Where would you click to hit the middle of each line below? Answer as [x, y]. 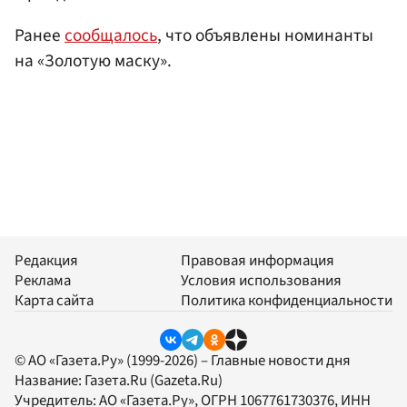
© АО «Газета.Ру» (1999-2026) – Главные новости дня [183, 361]
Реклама [43, 281]
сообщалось [111, 35]
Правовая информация [258, 261]
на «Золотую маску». [93, 60]
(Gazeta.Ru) [185, 381]
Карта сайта [54, 301]
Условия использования [261, 281]
